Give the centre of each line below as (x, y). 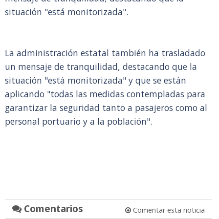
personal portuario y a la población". (78, 121)
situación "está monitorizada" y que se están (96, 80)
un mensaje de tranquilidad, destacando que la (101, 66)
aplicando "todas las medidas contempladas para (105, 94)
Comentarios (52, 208)
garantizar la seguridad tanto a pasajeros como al (106, 108)
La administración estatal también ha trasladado (105, 53)
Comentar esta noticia (168, 210)
